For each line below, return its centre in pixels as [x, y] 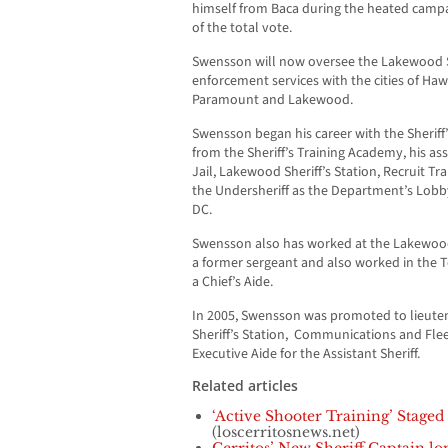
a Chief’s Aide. [232, 282]
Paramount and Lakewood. [272, 100]
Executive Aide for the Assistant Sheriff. [306, 354]
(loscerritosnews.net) [286, 432]
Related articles [245, 386]
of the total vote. [242, 28]
